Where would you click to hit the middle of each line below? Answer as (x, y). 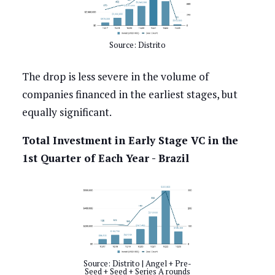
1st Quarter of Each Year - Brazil (105, 158)
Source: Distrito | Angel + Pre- (137, 264)
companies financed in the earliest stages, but (130, 95)
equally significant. (67, 112)
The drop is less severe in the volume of (115, 77)
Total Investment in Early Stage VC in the (130, 141)
